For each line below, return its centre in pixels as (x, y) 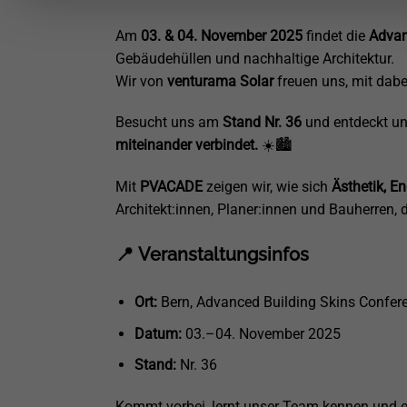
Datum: (158, 333)
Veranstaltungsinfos (223, 254)
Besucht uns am (169, 123)
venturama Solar (220, 81)
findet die (336, 35)
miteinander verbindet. (187, 145)
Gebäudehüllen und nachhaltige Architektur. (255, 58)
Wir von (141, 81)
